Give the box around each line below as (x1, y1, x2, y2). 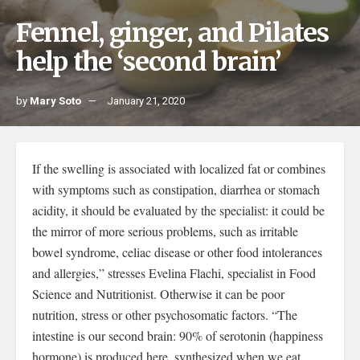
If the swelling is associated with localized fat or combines (32, 160, 325, 177)
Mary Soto (30, 93, 81, 108)
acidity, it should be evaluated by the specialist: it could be (32, 202, 325, 219)
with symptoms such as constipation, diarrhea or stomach (32, 181, 320, 198)
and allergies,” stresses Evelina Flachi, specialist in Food (32, 264, 316, 281)
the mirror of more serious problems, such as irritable (32, 223, 298, 239)
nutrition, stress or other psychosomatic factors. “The (32, 306, 297, 323)
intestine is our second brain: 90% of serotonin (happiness (32, 327, 323, 344)
